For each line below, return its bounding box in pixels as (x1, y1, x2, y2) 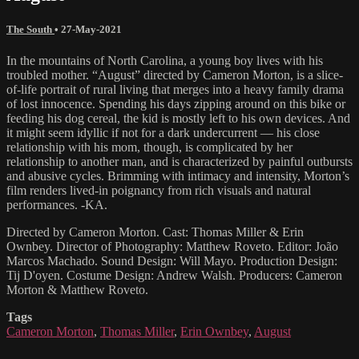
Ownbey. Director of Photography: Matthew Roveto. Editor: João (6, 240, 338, 254)
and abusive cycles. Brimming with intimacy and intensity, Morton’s (6, 169, 349, 184)
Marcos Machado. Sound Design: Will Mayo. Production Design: (6, 254, 337, 268)
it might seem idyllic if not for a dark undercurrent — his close (6, 126, 320, 140)
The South (6, 22, 54, 35)
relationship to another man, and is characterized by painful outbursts (6, 155, 353, 169)
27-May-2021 (61, 22, 122, 35)
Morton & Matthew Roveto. (6, 283, 148, 297)
